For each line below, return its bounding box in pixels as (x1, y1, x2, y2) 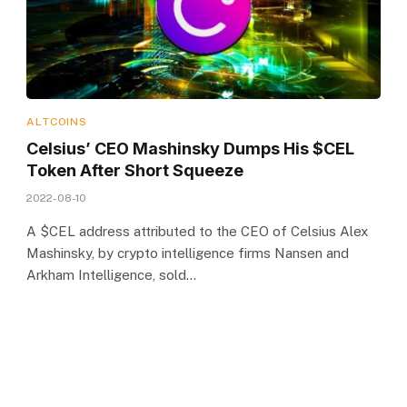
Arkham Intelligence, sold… (26, 266, 197, 283)
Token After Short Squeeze (26, 160, 244, 180)
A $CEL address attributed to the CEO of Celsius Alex (26, 223, 369, 239)
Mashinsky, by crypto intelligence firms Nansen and (26, 244, 350, 261)
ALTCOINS (26, 114, 87, 128)
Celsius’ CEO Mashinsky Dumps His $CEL (26, 138, 355, 158)
